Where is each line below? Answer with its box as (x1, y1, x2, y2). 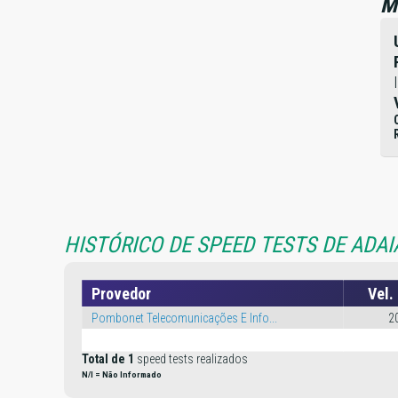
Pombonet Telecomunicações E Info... (92, 311, 277, 325)
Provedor (92, 284, 151, 303)
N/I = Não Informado (82, 370, 162, 379)
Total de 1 (82, 352, 134, 366)
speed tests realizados (134, 352, 248, 366)
